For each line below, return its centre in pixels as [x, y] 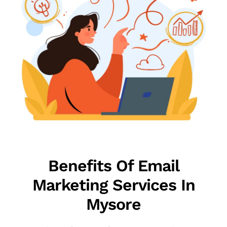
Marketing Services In [113, 185]
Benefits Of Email [113, 166]
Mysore [113, 204]
